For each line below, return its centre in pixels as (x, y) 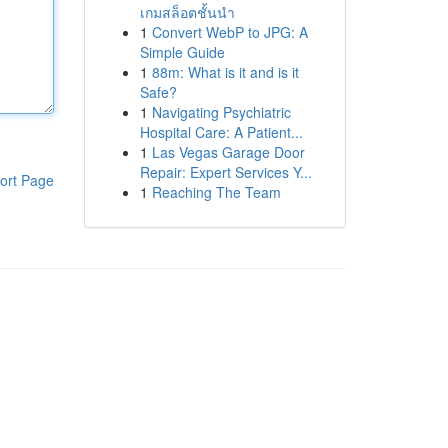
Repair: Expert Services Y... (225, 172)
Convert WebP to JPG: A (229, 32)
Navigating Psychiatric (221, 112)
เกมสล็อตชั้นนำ (187, 12)
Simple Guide (182, 52)
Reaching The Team (216, 192)
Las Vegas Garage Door (228, 152)
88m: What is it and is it (225, 72)
